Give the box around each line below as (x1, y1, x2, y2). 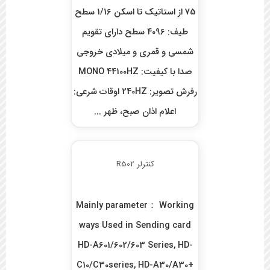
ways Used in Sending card (79, 219, 192, 233)
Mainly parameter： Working (76, 199, 195, 213)
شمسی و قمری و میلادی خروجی (77, 45, 194, 60)
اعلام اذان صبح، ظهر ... (94, 105, 177, 119)
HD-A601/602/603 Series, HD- (77, 239, 193, 253)
